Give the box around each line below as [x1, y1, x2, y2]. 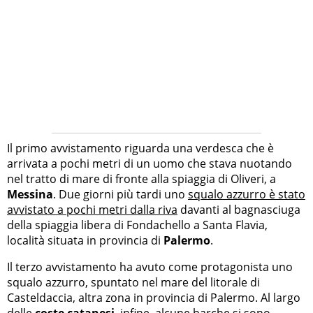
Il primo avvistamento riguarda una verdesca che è [7, 140, 274, 156]
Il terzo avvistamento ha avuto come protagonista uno [7, 259, 293, 275]
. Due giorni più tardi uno [53, 186, 188, 202]
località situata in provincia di [7, 232, 163, 248]
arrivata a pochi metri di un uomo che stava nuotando [7, 155, 292, 171]
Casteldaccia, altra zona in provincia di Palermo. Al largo [7, 289, 300, 305]
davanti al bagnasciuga [177, 201, 300, 217]
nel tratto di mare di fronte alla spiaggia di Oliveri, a [7, 170, 276, 187]
